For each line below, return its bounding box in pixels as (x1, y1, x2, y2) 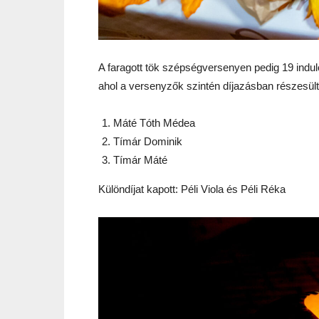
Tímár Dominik (113, 135, 182, 147)
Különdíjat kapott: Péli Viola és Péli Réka (98, 183, 286, 195)
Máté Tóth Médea (113, 117, 195, 129)
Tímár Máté (113, 154, 167, 166)
